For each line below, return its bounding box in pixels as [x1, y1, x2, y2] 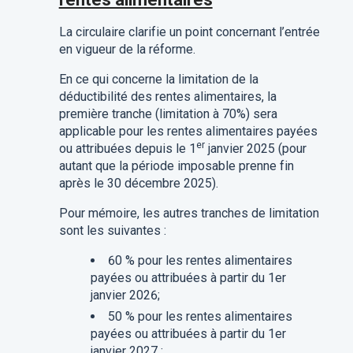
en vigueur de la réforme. [58, 42, 195, 58]
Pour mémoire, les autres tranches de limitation [58, 206, 319, 221]
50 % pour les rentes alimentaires [107, 309, 292, 325]
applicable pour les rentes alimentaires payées [58, 124, 318, 139]
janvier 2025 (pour [204, 141, 307, 157]
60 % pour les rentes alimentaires [107, 253, 292, 269]
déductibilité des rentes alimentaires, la [58, 89, 277, 105]
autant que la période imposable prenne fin [58, 158, 294, 174]
